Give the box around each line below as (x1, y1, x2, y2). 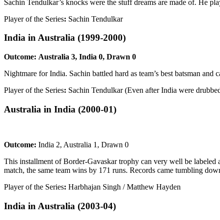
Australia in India (4, 104, 76, 114)
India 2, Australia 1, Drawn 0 (36, 140, 129, 149)
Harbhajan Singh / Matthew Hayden (66, 183, 181, 192)
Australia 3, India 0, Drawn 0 (36, 52, 136, 61)
